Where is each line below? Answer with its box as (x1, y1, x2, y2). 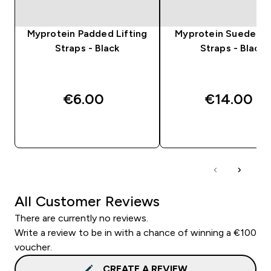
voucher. (15, 241, 52, 252)
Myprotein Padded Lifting (27, 28, 148, 39)
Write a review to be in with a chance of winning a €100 (15, 227, 256, 238)
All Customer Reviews (15, 192, 160, 209)
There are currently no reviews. (15, 212, 148, 223)
